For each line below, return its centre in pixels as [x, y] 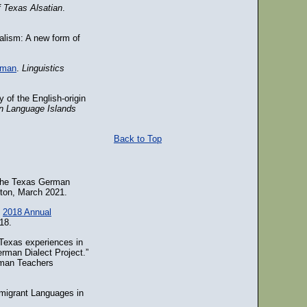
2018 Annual [27, 212]
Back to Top [138, 139]
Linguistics [43, 68]
